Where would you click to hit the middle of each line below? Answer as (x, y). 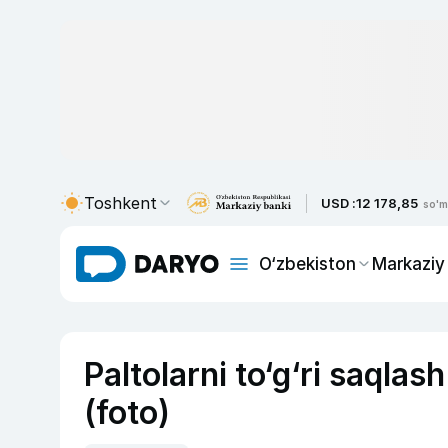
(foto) (127, 412)
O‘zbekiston (307, 263)
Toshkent (120, 203)
